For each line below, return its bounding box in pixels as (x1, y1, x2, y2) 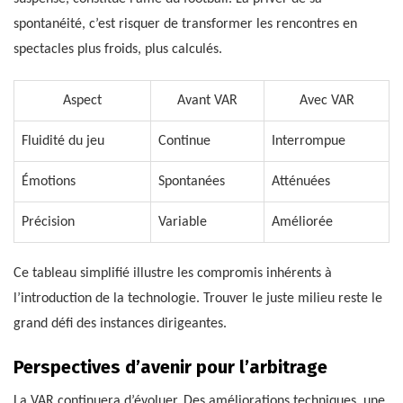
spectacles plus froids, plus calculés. (13, 41, 222, 57)
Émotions (22, 174, 76, 189)
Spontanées (158, 174, 225, 189)
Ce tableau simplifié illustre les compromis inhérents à (13, 265, 332, 281)
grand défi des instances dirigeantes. (13, 316, 227, 331)
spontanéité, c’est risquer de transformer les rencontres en (13, 16, 357, 31)
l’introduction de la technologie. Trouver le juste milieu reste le (13, 291, 382, 306)
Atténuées (272, 174, 330, 189)
